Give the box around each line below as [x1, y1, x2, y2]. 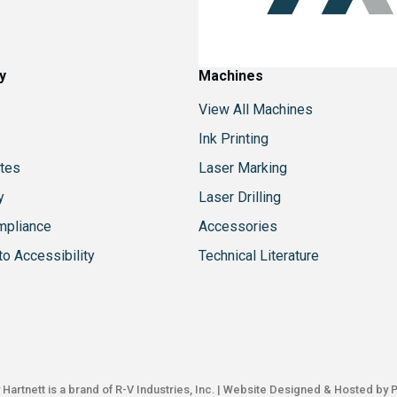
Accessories [198, 218, 277, 236]
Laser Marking [198, 160, 287, 177]
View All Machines [198, 101, 313, 119]
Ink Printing [198, 130, 269, 148]
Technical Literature [198, 247, 319, 265]
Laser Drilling [198, 189, 281, 206]
